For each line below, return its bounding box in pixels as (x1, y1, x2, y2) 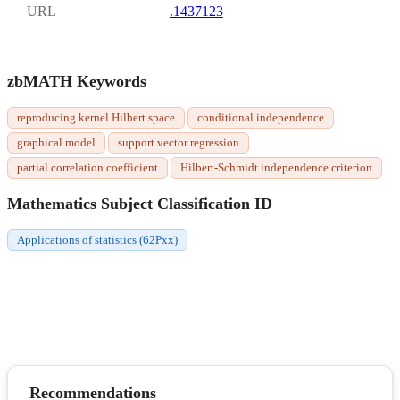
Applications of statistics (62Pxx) (17, 233, 178, 247)
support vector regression (118, 136, 239, 150)
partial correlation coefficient (17, 161, 158, 175)
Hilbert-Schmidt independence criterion (180, 161, 372, 175)
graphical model (17, 136, 96, 150)
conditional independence (197, 111, 324, 125)
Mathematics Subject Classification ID (7, 195, 272, 213)
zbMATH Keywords (7, 72, 146, 91)
